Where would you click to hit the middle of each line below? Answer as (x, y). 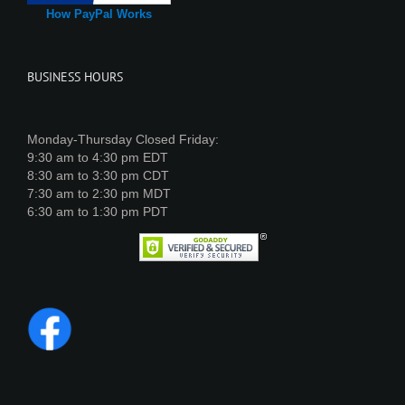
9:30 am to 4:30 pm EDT (98, 157)
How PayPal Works (99, 14)
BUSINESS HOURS (75, 76)
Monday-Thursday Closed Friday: (123, 139)
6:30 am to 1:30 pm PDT (98, 211)
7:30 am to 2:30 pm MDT (99, 193)
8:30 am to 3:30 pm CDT (98, 175)
